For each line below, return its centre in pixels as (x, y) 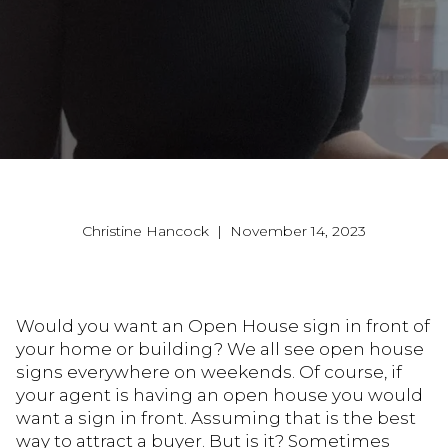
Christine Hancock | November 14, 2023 (224, 231)
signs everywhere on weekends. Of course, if (209, 372)
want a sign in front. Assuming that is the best (216, 418)
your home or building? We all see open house (220, 349)
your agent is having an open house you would (219, 395)
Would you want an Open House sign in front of (223, 326)
